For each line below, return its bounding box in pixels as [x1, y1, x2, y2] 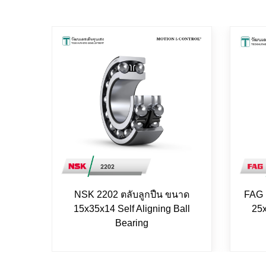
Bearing [115, 217, 148, 228]
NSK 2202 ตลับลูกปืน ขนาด [74, 189, 189, 199]
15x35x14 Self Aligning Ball [74, 203, 190, 214]
